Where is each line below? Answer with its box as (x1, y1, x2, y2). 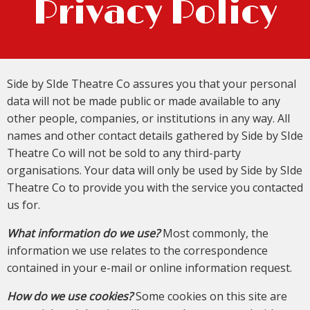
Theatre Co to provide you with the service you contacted (7, 180, 303, 196)
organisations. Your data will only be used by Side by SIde (7, 163, 302, 179)
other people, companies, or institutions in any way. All (7, 111, 290, 127)
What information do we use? (7, 226, 160, 241)
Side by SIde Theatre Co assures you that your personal (7, 76, 296, 92)
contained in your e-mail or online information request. (7, 260, 292, 276)
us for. (7, 197, 40, 213)
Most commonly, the (160, 226, 268, 241)
